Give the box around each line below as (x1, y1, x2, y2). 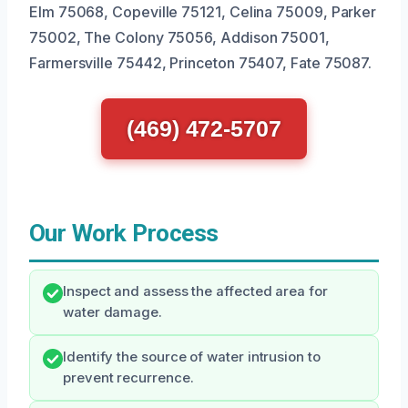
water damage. (63, 304, 162, 321)
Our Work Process (29, 219, 219, 248)
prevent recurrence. (63, 370, 194, 387)
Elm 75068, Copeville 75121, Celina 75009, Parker (29, 3, 377, 22)
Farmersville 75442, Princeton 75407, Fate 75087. (29, 54, 372, 73)
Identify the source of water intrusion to (63, 349, 321, 366)
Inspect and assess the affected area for (63, 283, 328, 301)
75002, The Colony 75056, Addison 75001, (29, 28, 330, 47)
